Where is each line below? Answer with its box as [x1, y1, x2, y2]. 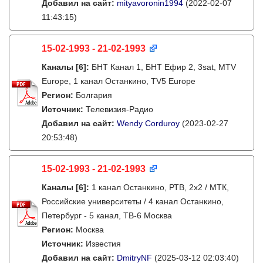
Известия [86, 239, 121, 248]
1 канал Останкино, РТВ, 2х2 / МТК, [92, 183, 229, 192]
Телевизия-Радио [86, 104, 153, 114]
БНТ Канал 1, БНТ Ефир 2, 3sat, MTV [92, 62, 236, 72]
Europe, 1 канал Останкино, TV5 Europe [42, 76, 195, 86]
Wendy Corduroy [117, 119, 180, 128]
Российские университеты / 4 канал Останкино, [42, 197, 224, 206]
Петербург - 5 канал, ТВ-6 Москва [42, 211, 172, 220]
